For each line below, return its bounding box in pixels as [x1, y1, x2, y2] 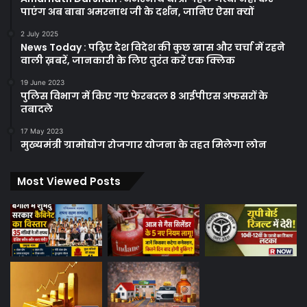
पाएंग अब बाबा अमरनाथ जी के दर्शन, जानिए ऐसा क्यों [21, 4, 254, 19]
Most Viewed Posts [17, 173, 121, 188]
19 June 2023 [21, 77, 64, 86]
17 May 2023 [21, 126, 63, 135]
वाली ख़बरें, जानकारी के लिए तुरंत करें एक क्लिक [21, 53, 237, 67]
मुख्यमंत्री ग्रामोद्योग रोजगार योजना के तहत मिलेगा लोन [21, 137, 267, 151]
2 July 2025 [21, 29, 58, 38]
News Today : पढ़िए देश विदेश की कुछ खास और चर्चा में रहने [21, 40, 285, 54]
